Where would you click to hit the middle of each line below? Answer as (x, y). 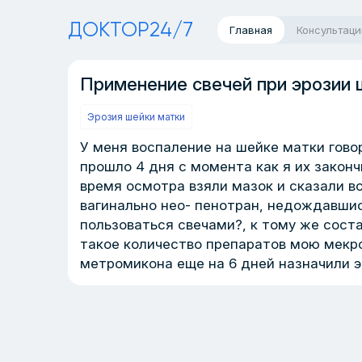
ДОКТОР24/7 (130, 29)
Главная (251, 30)
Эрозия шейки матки (136, 117)
